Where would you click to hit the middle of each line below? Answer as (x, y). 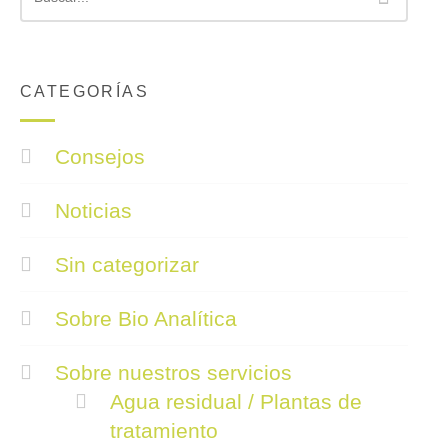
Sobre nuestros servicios (173, 372)
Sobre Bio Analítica (145, 318)
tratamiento (163, 430)
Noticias (93, 210)
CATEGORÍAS (84, 91)
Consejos (99, 156)
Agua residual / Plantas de (235, 401)
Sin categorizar (126, 264)
